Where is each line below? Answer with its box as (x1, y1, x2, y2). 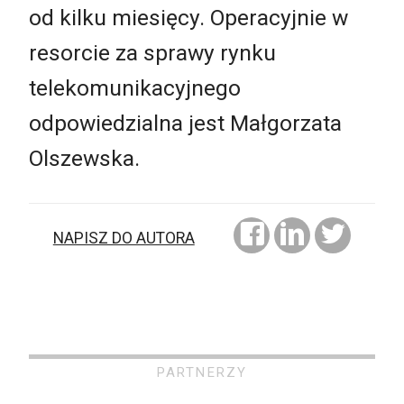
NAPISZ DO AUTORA (52, 228, 195, 247)
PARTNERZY (157, 364, 247, 381)
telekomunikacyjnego (29, 75, 241, 102)
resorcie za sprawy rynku (29, 40, 276, 67)
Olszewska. (29, 145, 140, 172)
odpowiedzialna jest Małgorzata (29, 110, 342, 137)
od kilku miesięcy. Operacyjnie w (29, 5, 348, 32)
